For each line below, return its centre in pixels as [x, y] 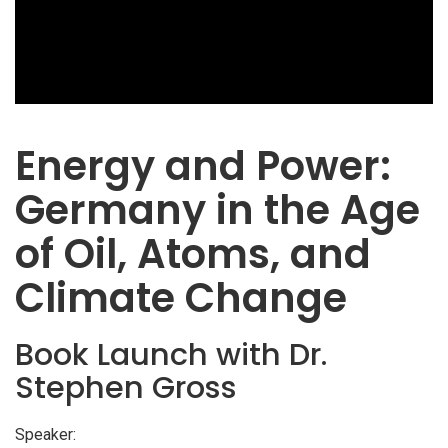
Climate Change [181, 298]
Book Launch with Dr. [171, 354]
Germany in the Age [217, 210]
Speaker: [45, 434]
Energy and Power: [203, 166]
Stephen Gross [126, 387]
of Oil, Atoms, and [193, 254]
